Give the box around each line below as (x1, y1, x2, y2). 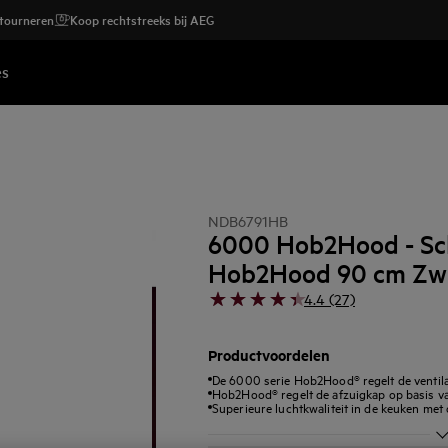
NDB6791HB (208, 211, 288, 230)
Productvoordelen (208, 344, 330, 365)
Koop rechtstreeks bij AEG (70, 10, 214, 29)
